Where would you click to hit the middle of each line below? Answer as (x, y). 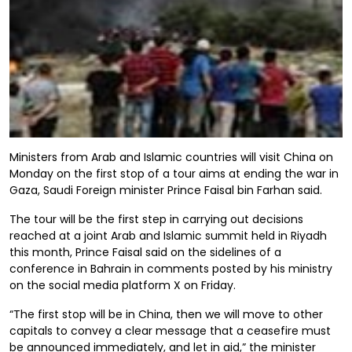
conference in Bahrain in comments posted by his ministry (171, 269)
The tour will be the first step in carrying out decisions (156, 219)
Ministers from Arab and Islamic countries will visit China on (171, 157)
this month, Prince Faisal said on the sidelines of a (145, 252)
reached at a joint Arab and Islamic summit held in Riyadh (168, 236)
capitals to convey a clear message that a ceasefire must (170, 331)
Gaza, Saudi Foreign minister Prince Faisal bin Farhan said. (166, 190)
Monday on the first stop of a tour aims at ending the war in (174, 174)
